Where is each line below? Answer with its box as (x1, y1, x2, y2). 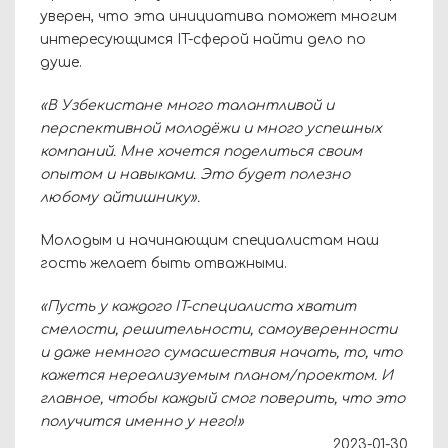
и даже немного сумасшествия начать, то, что (40, 344, 402, 360)
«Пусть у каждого (40, 298, 175, 314)
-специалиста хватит (186, 298, 356, 314)
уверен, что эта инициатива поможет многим (40, 8, 397, 24)
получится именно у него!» (40, 413, 244, 429)
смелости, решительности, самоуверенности (40, 321, 397, 337)
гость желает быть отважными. (40, 255, 287, 271)
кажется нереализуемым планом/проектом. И (40, 367, 393, 383)
